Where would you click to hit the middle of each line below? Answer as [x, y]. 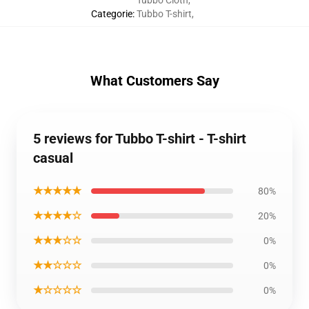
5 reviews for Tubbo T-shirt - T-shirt [140, 139]
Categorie [111, 14]
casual [53, 158]
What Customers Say [154, 81]
